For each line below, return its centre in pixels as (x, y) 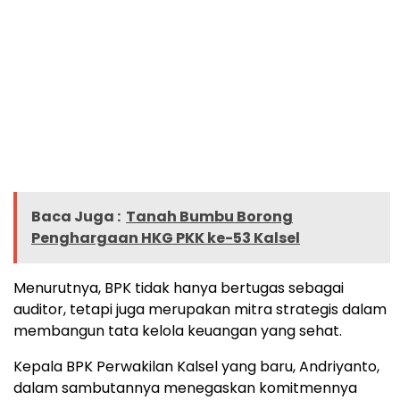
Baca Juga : (76, 217)
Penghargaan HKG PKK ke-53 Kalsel (166, 238)
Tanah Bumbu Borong (209, 217)
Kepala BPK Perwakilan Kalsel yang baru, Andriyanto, (196, 367)
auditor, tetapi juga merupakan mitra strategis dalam (200, 310)
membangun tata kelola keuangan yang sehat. (178, 331)
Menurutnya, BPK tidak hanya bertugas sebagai (179, 288)
